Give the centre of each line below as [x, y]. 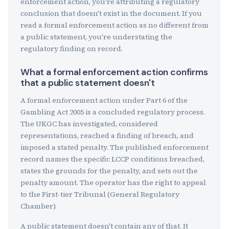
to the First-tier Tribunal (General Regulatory [100, 194]
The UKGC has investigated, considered [89, 124]
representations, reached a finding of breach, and [107, 135]
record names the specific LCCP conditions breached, [112, 159]
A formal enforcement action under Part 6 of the [104, 100]
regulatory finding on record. [72, 49]
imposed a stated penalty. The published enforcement [114, 147]
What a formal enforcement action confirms [114, 72]
